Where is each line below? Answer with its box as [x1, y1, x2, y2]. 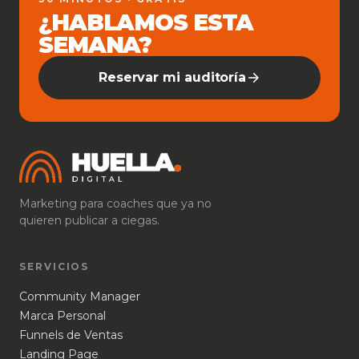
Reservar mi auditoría [98, 70, 247, 85]
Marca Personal [19, 309, 106, 323]
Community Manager [19, 289, 140, 304]
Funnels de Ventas [19, 328, 123, 342]
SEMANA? [38, 31, 152, 58]
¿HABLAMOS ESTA [38, 9, 254, 36]
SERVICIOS [19, 260, 90, 272]
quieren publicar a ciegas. [19, 213, 159, 228]
